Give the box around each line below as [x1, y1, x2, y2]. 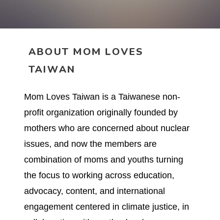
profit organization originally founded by [24, 107, 178, 117]
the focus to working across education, [24, 170, 174, 180]
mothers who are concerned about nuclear [24, 123, 190, 133]
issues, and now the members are [24, 138, 157, 149]
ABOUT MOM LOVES [28, 46, 144, 57]
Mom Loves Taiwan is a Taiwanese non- [24, 91, 180, 102]
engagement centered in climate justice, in [24, 201, 189, 212]
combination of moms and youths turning [24, 154, 183, 165]
